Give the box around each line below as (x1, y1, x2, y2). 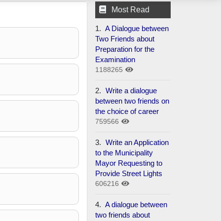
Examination (95, 55, 136, 64)
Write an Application (106, 138, 169, 147)
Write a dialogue (106, 86, 157, 95)
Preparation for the (95, 44, 155, 53)
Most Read (111, 5, 150, 14)
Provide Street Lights (95, 169, 163, 178)
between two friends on (95, 96, 170, 105)
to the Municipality (95, 148, 153, 157)
